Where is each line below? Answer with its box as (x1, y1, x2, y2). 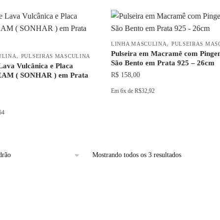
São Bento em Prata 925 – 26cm (110, 59, 215, 67)
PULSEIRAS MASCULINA (21, 53, 91, 59)
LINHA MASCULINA (110, 41, 167, 47)
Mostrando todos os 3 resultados (92, 151, 181, 159)
